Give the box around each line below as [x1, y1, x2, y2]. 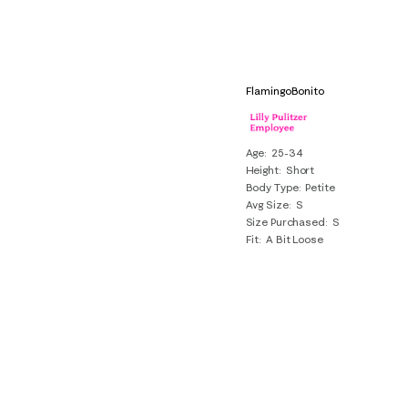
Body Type [245, 179, 299, 194]
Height [245, 162, 279, 177]
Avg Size [245, 197, 289, 211]
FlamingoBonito [245, 83, 324, 97]
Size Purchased [245, 214, 325, 229]
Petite [305, 179, 335, 194]
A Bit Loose [266, 231, 323, 246]
